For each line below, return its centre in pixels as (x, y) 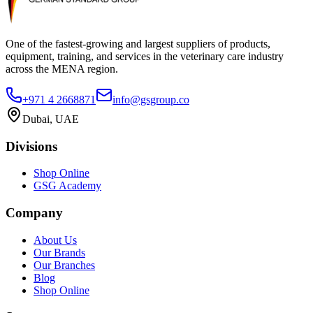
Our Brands (59, 252)
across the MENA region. (62, 68)
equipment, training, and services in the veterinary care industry (145, 56)
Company (34, 212)
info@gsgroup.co (151, 99)
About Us (55, 240)
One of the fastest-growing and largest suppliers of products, (138, 43)
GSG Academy (67, 186)
